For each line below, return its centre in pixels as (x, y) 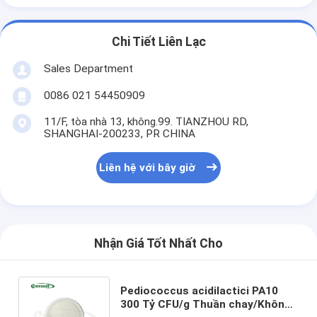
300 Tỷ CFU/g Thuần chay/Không (206, 304)
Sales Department (88, 68)
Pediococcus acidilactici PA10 (200, 290)
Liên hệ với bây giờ (148, 168)
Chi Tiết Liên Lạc (158, 42)
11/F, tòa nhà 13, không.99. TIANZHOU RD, (146, 121)
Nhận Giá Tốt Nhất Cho (158, 244)
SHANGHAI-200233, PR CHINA (119, 133)
